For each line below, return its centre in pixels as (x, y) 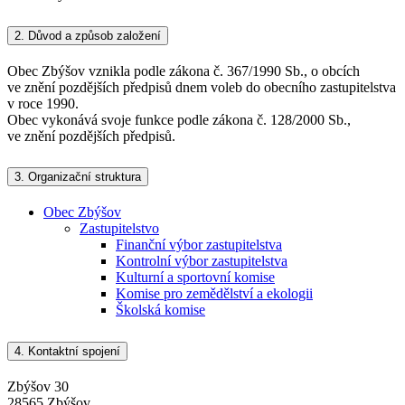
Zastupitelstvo (119, 229)
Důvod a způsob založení (93, 35)
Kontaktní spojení (72, 352)
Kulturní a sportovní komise (195, 278)
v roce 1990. (43, 103)
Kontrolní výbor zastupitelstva (202, 261)
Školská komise (160, 310)
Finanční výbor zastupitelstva (199, 245)
